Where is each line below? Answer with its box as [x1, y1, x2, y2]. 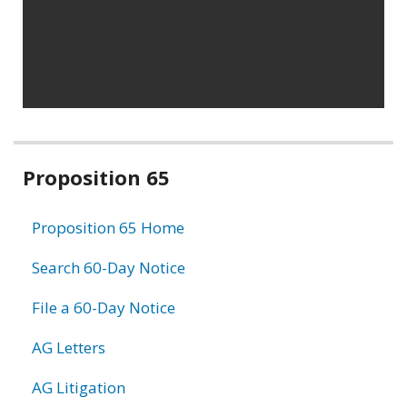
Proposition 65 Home [32, 216, 184, 238]
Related [13, 141, 122, 182]
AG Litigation [32, 376, 125, 398]
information [13, 184, 189, 225]
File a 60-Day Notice [32, 296, 175, 318]
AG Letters [32, 336, 105, 358]
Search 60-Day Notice [32, 256, 185, 278]
